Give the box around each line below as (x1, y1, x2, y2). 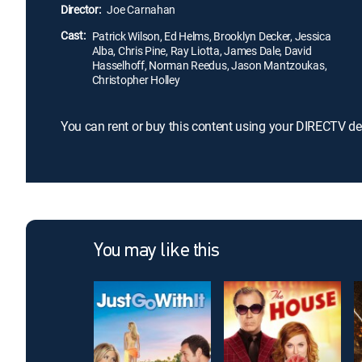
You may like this (94, 242, 220, 261)
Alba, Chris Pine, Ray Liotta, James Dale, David (91, 43, 312, 58)
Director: (61, 2, 101, 17)
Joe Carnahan (107, 2, 176, 17)
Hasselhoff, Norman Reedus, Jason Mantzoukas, (91, 57, 327, 73)
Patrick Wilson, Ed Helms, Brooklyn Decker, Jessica (91, 28, 331, 44)
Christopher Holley (91, 72, 180, 87)
